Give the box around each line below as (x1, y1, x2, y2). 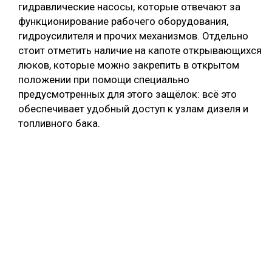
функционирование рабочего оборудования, (18, 15, 228, 28)
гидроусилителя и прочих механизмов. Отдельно (18, 30, 248, 42)
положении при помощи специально (18, 73, 189, 86)
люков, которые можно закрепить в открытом (18, 59, 239, 72)
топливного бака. (18, 117, 100, 130)
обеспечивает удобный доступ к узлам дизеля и (18, 103, 248, 115)
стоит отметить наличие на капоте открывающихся (18, 44, 262, 57)
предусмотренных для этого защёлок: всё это (18, 88, 237, 101)
